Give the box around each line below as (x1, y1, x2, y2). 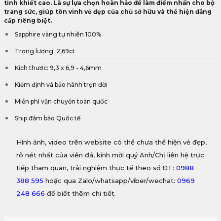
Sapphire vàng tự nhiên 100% (15, 31, 101, 38)
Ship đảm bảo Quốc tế (15, 114, 80, 122)
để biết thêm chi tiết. (45, 189, 116, 197)
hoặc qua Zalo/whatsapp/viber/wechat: (43, 177, 177, 184)
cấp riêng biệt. (4, 17, 52, 24)
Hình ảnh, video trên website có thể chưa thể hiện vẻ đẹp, (16, 138, 207, 146)
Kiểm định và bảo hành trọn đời (15, 81, 108, 88)
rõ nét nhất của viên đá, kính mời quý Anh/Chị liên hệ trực (16, 151, 204, 159)
